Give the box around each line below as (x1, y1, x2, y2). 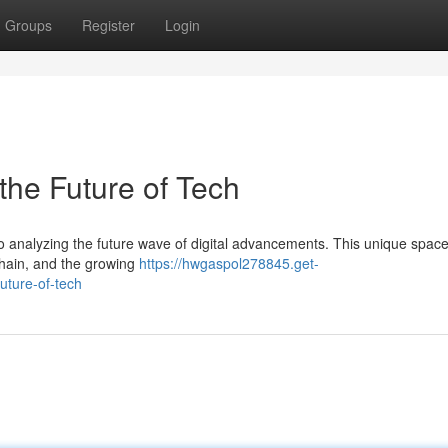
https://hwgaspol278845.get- (139, 253, 319, 273)
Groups (5, 15, 52, 35)
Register (82, 15, 135, 35)
